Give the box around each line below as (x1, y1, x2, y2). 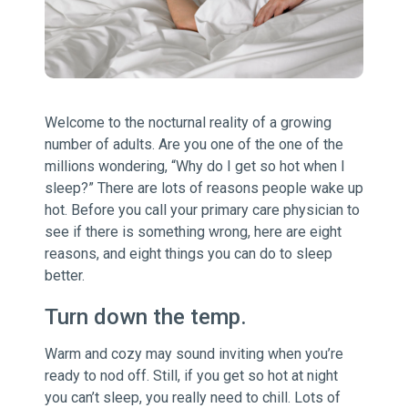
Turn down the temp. (44, 304, 247, 331)
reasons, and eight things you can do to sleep (44, 245, 332, 263)
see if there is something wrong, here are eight (44, 223, 342, 241)
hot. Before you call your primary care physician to (44, 201, 360, 219)
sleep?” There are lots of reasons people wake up (44, 179, 363, 198)
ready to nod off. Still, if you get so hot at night (44, 367, 338, 385)
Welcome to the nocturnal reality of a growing (44, 114, 331, 132)
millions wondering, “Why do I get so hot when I (44, 158, 345, 176)
